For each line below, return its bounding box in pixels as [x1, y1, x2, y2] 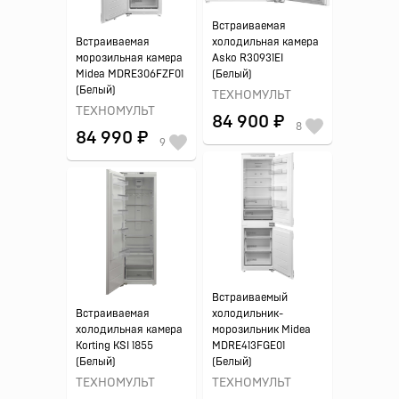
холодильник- [212, 308, 283, 319]
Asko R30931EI [212, 53, 283, 63]
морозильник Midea [212, 324, 311, 335]
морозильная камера [76, 53, 183, 63]
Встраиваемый [212, 292, 288, 303]
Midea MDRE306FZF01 [76, 69, 183, 79]
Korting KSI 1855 [76, 340, 153, 351]
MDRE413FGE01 [212, 340, 285, 351]
